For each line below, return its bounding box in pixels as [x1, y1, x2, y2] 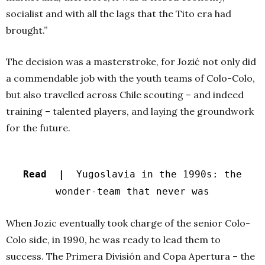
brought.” [6, 24, 47, 36]
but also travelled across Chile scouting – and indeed [6, 88, 244, 101]
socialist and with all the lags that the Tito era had [6, 7, 231, 20]
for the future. [6, 121, 70, 134]
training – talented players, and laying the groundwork [6, 105, 254, 117]
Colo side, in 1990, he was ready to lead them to [6, 233, 221, 245]
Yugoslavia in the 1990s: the [64, 168, 242, 180]
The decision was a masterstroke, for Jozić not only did [6, 55, 256, 67]
